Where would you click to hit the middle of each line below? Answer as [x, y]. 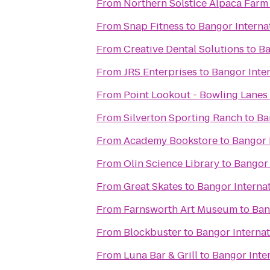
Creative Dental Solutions [184, 49]
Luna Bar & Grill [161, 255]
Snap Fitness [154, 26]
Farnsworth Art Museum [181, 209]
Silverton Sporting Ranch [183, 118]
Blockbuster [152, 232]
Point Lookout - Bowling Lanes [196, 95]
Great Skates [153, 187]
